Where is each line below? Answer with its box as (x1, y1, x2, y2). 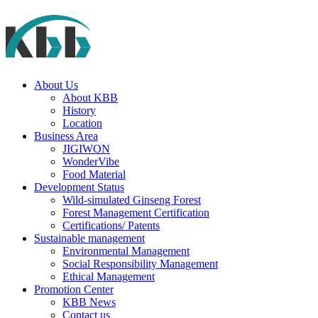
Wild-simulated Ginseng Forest (62, 193, 201, 206)
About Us (34, 78, 78, 91)
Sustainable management (34, 231, 145, 244)
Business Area (34, 129, 98, 142)
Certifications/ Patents (62, 219, 160, 231)
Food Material (62, 168, 126, 180)
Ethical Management (62, 270, 155, 283)
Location (62, 116, 102, 129)
